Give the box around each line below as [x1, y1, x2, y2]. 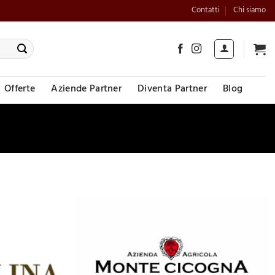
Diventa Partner [137, 80, 207, 99]
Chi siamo [233, 3, 266, 18]
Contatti [191, 3, 220, 18]
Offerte [4, 80, 36, 99]
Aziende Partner [51, 80, 122, 99]
